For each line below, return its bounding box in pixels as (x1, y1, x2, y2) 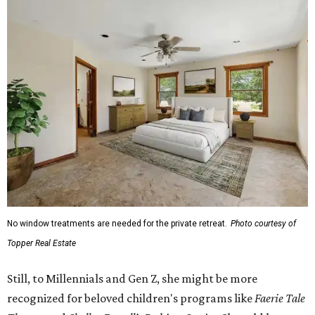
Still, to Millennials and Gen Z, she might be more (7, 271, 257, 286)
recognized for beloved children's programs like (7, 291, 255, 306)
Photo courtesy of (231, 219, 296, 229)
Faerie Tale (255, 291, 305, 306)
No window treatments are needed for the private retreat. (7, 219, 227, 229)
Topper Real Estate (7, 238, 76, 249)
